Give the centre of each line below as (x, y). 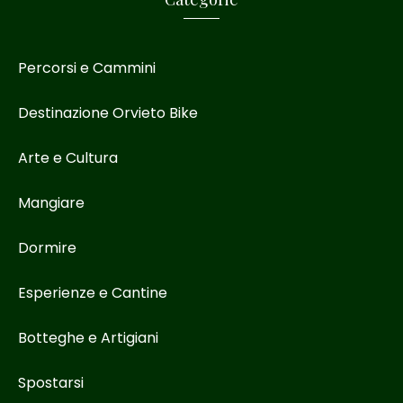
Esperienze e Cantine (93, 293)
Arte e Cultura (68, 158)
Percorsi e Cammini (87, 68)
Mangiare (51, 203)
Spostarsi (51, 383)
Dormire (47, 248)
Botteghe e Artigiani (88, 338)
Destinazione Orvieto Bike (108, 113)
